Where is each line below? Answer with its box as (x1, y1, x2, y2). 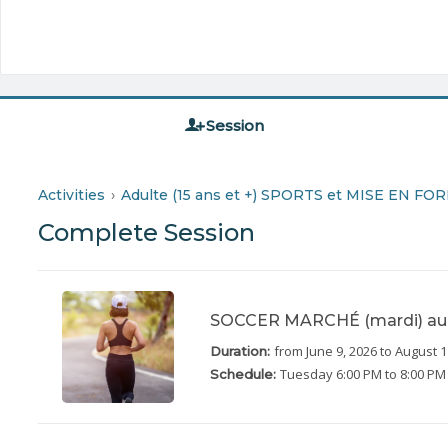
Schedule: (210, 366, 280, 383)
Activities (38, 185, 105, 204)
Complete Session (38, 217, 255, 247)
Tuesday (280, 365, 333, 384)
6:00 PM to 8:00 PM (336, 365, 446, 384)
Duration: (210, 343, 274, 360)
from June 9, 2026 (274, 342, 377, 361)
